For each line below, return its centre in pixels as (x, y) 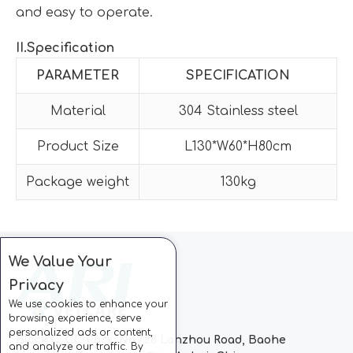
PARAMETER (78, 75)
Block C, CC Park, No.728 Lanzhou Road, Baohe (151, 340)
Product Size (78, 146)
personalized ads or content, (81, 333)
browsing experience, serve (75, 318)
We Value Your (60, 262)
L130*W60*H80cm (238, 146)
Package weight (78, 182)
